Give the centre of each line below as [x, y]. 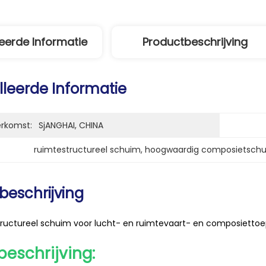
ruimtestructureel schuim [87, 150]
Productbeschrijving [195, 42]
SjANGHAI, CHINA [71, 125]
